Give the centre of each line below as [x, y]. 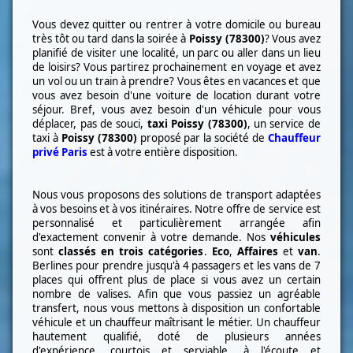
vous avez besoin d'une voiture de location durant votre [176, 95]
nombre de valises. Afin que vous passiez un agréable [176, 294]
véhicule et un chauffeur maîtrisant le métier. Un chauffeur [176, 322]
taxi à [47, 137]
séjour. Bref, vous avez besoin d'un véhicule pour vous [176, 109]
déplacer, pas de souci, [90, 123]
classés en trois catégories [131, 251]
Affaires [257, 251]
